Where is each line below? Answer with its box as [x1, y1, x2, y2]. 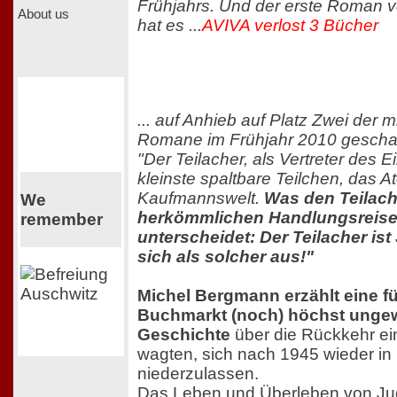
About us [18, 6, 69, 21]
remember [19, 209, 103, 229]
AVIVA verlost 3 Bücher [202, 15, 378, 35]
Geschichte [137, 325, 230, 345]
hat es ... [137, 15, 202, 35]
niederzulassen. [137, 364, 259, 384]
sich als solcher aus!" [137, 247, 314, 267]
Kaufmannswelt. [137, 189, 264, 208]
